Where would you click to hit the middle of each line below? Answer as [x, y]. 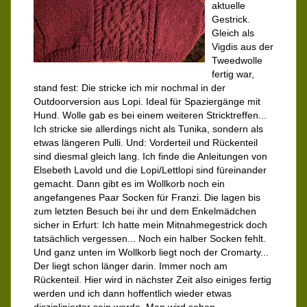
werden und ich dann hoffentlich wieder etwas [133, 294]
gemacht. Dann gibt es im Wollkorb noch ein [129, 184]
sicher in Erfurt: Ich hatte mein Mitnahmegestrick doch [150, 225]
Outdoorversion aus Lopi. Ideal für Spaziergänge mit [147, 102]
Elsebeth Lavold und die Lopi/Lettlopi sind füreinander [150, 170]
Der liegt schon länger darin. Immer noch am [131, 266]
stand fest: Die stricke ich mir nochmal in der [130, 88]
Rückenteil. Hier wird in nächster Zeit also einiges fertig [152, 280]
